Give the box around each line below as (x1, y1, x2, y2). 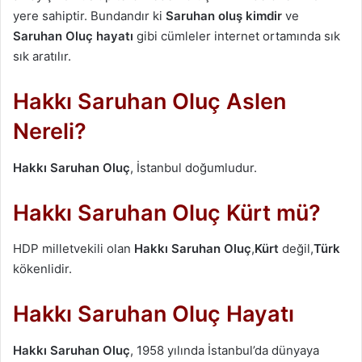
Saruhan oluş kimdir (166, 8, 282, 24)
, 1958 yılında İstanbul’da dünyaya (130, 342, 319, 358)
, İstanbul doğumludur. (130, 159, 257, 175)
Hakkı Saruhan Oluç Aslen (13, 88, 286, 116)
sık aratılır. (13, 48, 71, 65)
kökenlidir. (13, 261, 72, 277)
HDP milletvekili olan (13, 241, 134, 257)
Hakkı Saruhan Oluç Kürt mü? (13, 199, 321, 226)
